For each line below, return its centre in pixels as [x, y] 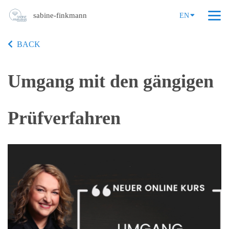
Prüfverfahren [64, 118]
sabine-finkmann [60, 15]
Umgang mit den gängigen [111, 81]
